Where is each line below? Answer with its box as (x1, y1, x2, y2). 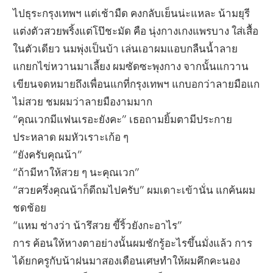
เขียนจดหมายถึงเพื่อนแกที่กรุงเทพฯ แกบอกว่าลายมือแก (13, 77, 260, 90)
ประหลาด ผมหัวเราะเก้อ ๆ (13, 130, 129, 143)
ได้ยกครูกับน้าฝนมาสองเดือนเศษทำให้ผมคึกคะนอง (13, 253, 241, 267)
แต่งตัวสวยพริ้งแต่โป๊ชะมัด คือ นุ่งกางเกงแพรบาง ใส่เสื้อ (13, 24, 259, 37)
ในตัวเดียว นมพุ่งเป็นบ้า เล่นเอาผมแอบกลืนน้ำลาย (13, 41, 238, 55)
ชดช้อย (13, 200, 47, 214)
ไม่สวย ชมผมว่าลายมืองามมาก (13, 94, 153, 108)
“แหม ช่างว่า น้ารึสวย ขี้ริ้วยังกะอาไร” (13, 218, 183, 232)
